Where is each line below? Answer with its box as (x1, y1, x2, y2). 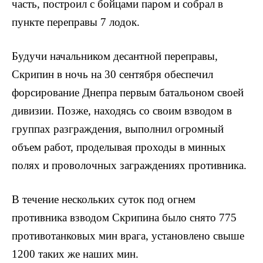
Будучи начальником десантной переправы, (12, 49, 218, 62)
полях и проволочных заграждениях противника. (12, 159, 247, 171)
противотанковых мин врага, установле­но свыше (12, 230, 244, 242)
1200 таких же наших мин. (12, 248, 139, 261)
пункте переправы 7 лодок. (12, 15, 140, 28)
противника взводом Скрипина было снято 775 (12, 211, 237, 224)
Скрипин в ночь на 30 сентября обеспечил (12, 68, 213, 80)
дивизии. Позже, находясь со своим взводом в (12, 104, 232, 117)
